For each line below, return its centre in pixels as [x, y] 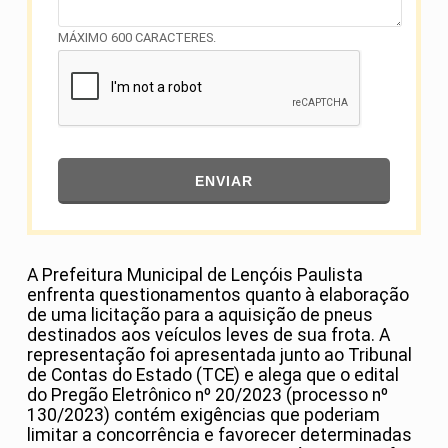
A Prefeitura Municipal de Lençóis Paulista [195, 275]
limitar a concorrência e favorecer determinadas [219, 435]
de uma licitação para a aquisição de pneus [200, 315]
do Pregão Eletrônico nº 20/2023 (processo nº [207, 395]
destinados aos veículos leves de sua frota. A [208, 335]
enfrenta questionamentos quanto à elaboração [218, 295]
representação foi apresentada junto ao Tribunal [219, 355]
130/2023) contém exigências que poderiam [203, 415]
